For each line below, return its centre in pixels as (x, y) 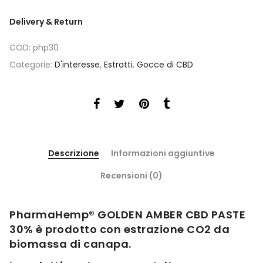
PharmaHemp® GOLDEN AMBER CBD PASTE (127, 215)
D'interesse (77, 65)
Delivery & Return (46, 22)
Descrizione (74, 153)
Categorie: (32, 65)
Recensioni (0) (131, 175)
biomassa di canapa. (70, 244)
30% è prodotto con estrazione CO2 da (119, 230)
